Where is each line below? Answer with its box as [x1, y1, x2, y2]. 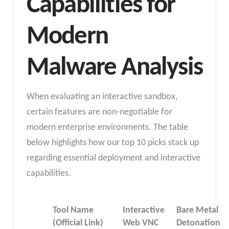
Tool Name [53, 205, 94, 216]
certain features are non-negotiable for [26, 107, 172, 117]
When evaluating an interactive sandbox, [26, 91, 177, 102]
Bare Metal [176, 205, 219, 216]
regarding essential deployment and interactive [26, 153, 200, 163]
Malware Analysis [26, 55, 203, 82]
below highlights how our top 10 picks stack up [26, 138, 199, 148]
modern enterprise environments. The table [26, 122, 188, 132]
